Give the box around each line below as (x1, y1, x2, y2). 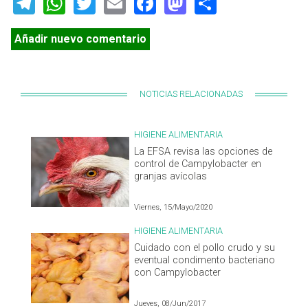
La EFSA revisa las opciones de (134, 146, 273, 158)
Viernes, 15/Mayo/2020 (134, 203, 213, 212)
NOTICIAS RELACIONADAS (140, 89, 243, 100)
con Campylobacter (134, 267, 221, 279)
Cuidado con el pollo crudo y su (134, 242, 276, 254)
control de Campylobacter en (134, 158, 262, 170)
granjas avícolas (134, 170, 208, 183)
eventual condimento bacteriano (134, 254, 276, 267)
